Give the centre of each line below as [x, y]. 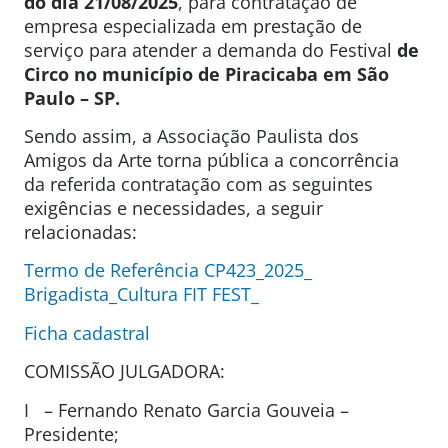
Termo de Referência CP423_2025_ [168, 270]
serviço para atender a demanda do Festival [208, 49]
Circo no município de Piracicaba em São [206, 73]
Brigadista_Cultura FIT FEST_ [141, 294]
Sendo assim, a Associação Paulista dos [191, 135]
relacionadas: [80, 231]
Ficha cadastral [87, 332]
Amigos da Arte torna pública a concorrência [211, 159]
